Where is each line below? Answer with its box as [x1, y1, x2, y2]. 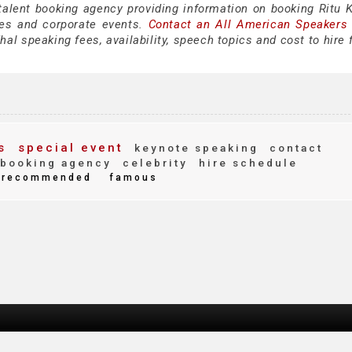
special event [13, 141, 123, 155]
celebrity [118, 156, 188, 169]
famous [109, 172, 158, 183]
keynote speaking [130, 141, 258, 154]
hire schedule [194, 156, 298, 169]
